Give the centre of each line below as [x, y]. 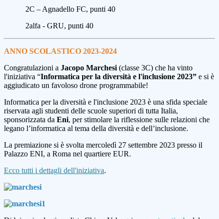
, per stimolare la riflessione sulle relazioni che [139, 120]
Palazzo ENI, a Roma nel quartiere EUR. [68, 154]
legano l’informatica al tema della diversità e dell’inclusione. [96, 129]
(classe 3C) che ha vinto [155, 68]
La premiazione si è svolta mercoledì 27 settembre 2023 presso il [103, 145]
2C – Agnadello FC [45, 9]
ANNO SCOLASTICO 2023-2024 [60, 51]
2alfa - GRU [34, 26]
